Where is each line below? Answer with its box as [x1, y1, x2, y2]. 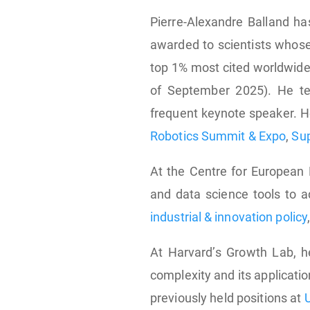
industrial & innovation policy [150, 210, 308, 224]
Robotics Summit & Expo [150, 129, 286, 143]
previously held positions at [150, 291, 304, 305]
